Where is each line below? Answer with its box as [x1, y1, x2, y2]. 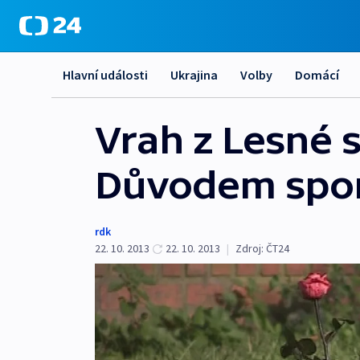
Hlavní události [63, 67, 148, 83]
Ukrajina [170, 67, 218, 83]
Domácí [295, 67, 339, 83]
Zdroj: [235, 241, 264, 256]
